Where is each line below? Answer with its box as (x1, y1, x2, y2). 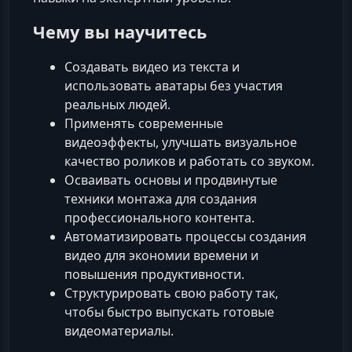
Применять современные (64, 115, 223, 133)
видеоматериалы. (64, 322, 174, 340)
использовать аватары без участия (64, 77, 283, 95)
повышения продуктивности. (64, 266, 244, 284)
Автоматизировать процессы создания (64, 228, 306, 246)
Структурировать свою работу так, (64, 284, 278, 302)
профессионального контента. (64, 209, 255, 227)
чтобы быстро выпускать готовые (64, 303, 274, 321)
